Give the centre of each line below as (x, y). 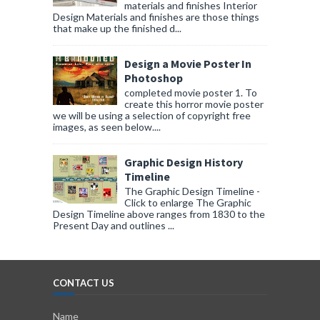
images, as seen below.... (107, 126)
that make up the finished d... (117, 29)
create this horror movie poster (194, 104)
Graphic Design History (184, 162)
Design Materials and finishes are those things (156, 17)
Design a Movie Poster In (188, 64)
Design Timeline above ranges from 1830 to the (159, 214)
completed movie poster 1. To (191, 92)
